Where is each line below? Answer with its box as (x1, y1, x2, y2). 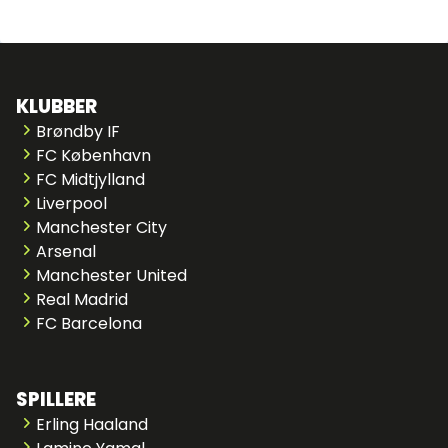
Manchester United (36, 264, 187, 287)
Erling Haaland (36, 413, 148, 436)
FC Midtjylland (36, 168, 145, 191)
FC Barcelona (36, 312, 142, 335)
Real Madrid (36, 288, 128, 311)
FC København (36, 144, 151, 167)
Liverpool (36, 192, 107, 215)
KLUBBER (16, 94, 97, 119)
